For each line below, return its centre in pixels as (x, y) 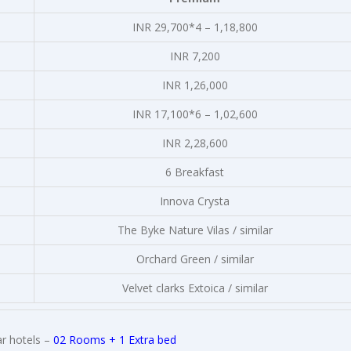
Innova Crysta (195, 201)
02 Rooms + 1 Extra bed (115, 340)
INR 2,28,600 (195, 143)
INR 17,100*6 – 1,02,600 (195, 114)
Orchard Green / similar (195, 259)
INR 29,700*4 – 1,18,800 (195, 27)
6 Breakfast (195, 172)
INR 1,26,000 (195, 85)
